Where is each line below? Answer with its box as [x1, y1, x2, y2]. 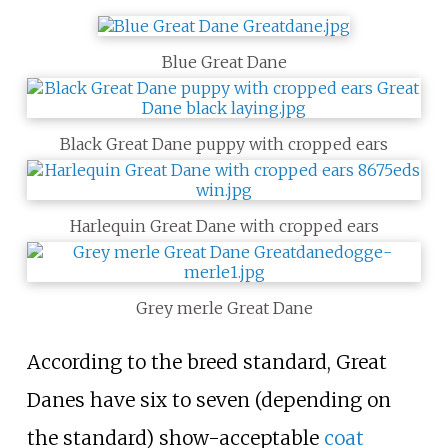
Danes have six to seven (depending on [26, 387, 391, 412]
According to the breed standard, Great [26, 349, 387, 374]
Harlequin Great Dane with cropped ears [69, 215, 379, 236]
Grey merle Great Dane [135, 297, 313, 318]
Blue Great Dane [161, 51, 287, 72]
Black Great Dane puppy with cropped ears [60, 133, 388, 154]
